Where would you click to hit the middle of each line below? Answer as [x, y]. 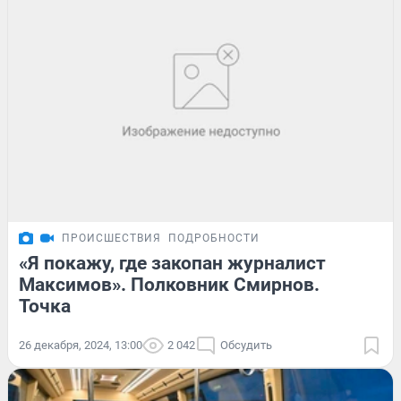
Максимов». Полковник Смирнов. [169, 285]
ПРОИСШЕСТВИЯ [111, 239]
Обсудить [246, 346]
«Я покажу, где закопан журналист [172, 264]
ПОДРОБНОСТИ [214, 239]
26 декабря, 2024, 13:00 [81, 346]
